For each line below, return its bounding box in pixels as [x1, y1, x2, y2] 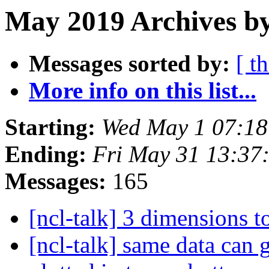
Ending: [5, 141, 86, 168]
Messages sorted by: [29, 50, 230, 77]
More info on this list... [29, 77, 256, 104]
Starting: [5, 114, 95, 141]
